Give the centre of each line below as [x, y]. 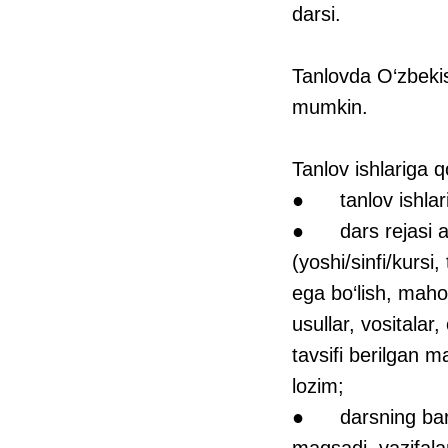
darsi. [316, 13]
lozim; [318, 385]
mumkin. [330, 106]
